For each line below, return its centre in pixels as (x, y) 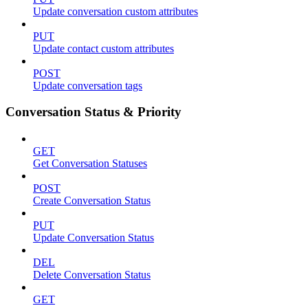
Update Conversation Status (93, 238)
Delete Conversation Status (92, 275)
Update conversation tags (88, 85)
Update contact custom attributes (103, 48)
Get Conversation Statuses (90, 164)
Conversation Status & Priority (93, 112)
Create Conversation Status (92, 201)
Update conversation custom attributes (115, 11)
